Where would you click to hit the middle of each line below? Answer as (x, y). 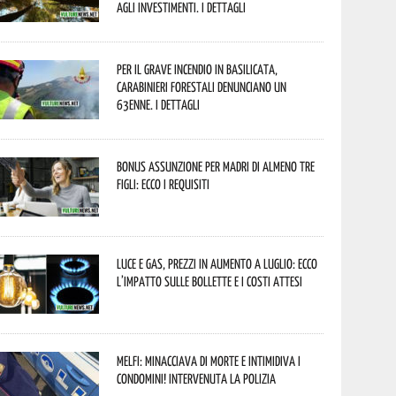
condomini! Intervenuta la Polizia (197, 378)
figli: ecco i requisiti (164, 184)
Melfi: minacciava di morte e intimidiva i (209, 361)
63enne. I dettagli (159, 104)
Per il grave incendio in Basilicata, (198, 69)
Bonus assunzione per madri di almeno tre (216, 166)
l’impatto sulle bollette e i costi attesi (210, 281)
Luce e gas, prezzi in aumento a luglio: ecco (217, 263)
